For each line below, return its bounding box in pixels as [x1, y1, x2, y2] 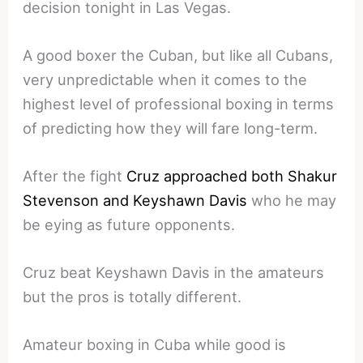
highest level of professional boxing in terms [23, 94, 335, 113]
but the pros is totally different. [23, 288, 242, 306]
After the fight [23, 166, 127, 185]
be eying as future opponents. [23, 215, 236, 233]
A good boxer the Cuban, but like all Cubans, [23, 45, 334, 64]
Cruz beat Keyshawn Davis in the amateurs [23, 263, 325, 282]
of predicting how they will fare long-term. [23, 118, 318, 137]
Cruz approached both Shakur [126, 166, 338, 185]
